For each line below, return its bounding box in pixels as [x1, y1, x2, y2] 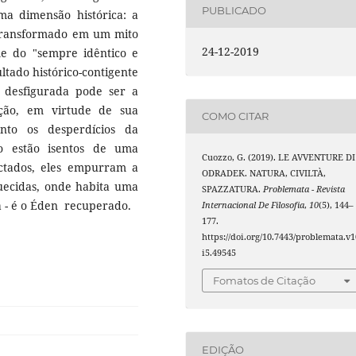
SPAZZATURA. [202, 183, 264, 195]
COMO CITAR [202, 110, 269, 123]
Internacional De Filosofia [202, 199, 305, 211]
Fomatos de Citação [213, 274, 316, 288]
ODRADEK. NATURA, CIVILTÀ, [202, 167, 327, 179]
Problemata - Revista [263, 183, 346, 195]
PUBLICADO [202, 4, 267, 17]
